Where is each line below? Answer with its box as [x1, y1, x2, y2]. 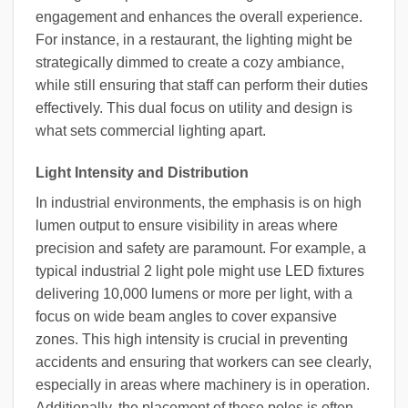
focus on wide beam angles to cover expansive [36, 308, 337, 324]
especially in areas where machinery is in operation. [36, 376, 370, 393]
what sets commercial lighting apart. [36, 123, 266, 139]
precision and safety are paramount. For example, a [36, 240, 366, 256]
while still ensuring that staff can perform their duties [36, 77, 368, 94]
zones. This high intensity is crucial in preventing [36, 331, 348, 347]
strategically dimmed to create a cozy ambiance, [36, 55, 344, 71]
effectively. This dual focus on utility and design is [36, 100, 352, 117]
